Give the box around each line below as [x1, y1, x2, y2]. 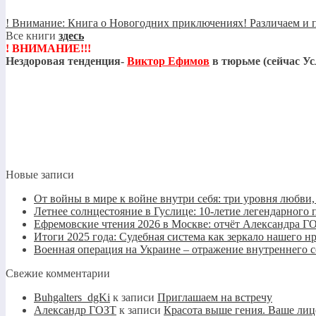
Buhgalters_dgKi [34, 291, 110, 304]
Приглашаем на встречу [157, 291, 272, 304]
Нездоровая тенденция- [6, 55, 127, 68]
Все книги [6, 30, 59, 42]
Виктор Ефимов [127, 55, 209, 68]
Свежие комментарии [6, 267, 110, 280]
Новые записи [6, 169, 74, 181]
